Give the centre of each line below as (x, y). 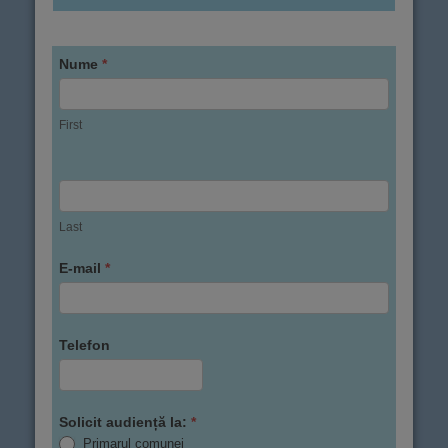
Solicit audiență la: (125, 421)
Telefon (84, 344)
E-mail (82, 267)
